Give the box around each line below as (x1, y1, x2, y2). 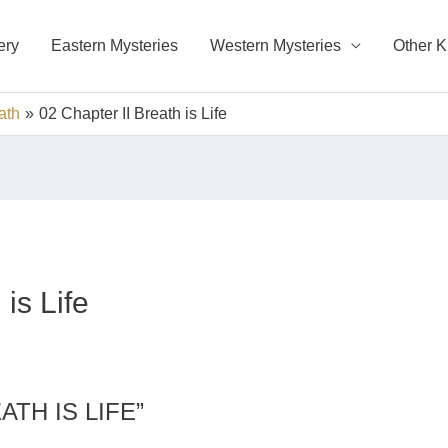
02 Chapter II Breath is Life (38, 105, 227, 122)
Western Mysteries (210, 37, 341, 54)
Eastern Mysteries (51, 37, 178, 54)
